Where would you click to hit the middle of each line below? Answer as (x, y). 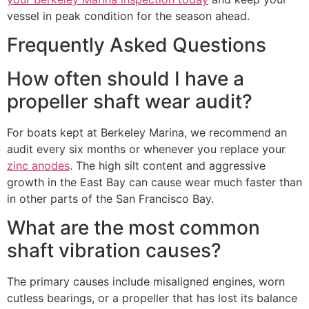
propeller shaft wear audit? (130, 102)
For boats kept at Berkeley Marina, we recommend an (147, 133)
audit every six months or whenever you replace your (146, 149)
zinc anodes (38, 166)
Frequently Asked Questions (137, 45)
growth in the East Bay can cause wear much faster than (154, 182)
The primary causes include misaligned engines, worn (146, 282)
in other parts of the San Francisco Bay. (110, 199)
